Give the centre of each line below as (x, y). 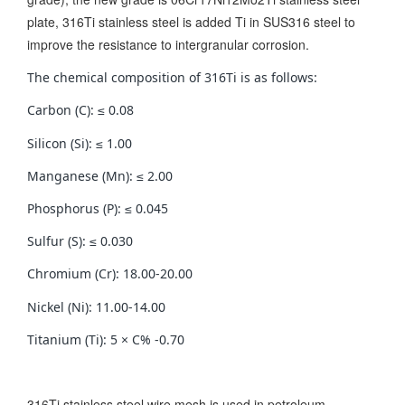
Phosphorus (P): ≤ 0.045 (98, 208)
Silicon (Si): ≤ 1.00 (80, 143)
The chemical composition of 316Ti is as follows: (172, 78)
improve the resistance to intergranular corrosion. (170, 44)
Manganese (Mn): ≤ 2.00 (100, 175)
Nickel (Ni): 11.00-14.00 (96, 306)
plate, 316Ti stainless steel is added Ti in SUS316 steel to (191, 22)
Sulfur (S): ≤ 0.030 (80, 241)
